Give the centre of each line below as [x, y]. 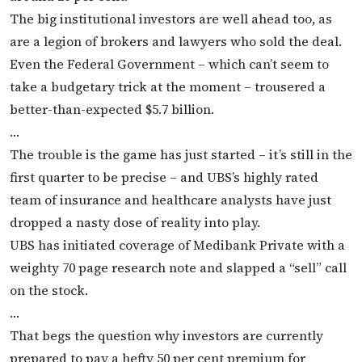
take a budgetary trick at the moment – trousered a [168, 87]
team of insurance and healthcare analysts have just [170, 200]
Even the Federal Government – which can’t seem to [169, 64]
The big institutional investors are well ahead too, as [171, 19]
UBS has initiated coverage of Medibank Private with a [177, 245]
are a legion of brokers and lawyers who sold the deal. [176, 42]
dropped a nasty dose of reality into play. [135, 223]
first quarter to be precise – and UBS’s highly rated [164, 177]
